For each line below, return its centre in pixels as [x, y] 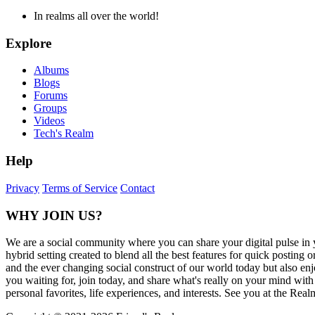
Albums [51, 70]
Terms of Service [80, 188]
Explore [28, 43]
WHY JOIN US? [54, 215]
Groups [50, 108]
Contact [137, 188]
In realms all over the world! [96, 16]
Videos [49, 121]
